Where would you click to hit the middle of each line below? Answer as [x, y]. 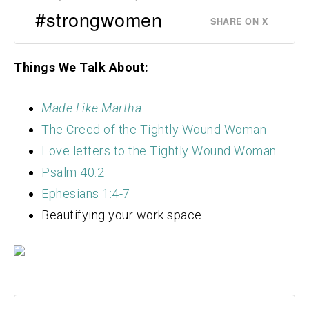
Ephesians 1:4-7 [86, 194]
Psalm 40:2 [73, 172]
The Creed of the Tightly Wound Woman [154, 130]
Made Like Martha [91, 108]
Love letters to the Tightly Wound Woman [159, 151]
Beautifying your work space [122, 215]
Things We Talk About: [81, 68]
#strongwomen [99, 19]
